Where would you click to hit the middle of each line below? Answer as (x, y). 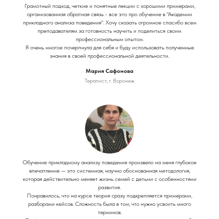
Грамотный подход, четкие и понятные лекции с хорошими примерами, (109, 6)
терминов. (109, 212)
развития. (109, 187)
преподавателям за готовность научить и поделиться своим (109, 31)
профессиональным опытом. (109, 39)
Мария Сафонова (109, 71)
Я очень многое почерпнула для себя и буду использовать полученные (109, 47)
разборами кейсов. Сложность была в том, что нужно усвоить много (109, 204)
